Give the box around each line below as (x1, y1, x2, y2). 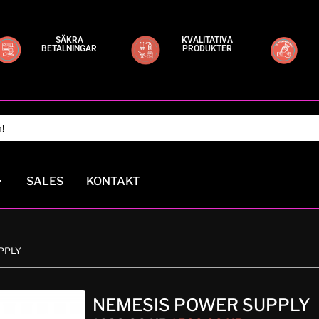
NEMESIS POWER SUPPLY (93, 294, 310, 315)
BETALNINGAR (41, 43, 98, 53)
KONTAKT (86, 174, 140, 188)
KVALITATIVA (182, 35, 234, 45)
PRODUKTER (182, 43, 233, 53)
